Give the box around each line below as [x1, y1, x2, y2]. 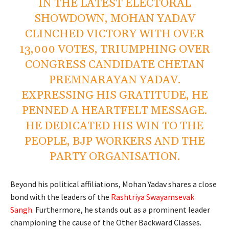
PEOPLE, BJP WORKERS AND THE [24, 134, 205, 149]
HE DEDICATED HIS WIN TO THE [26, 119, 203, 133]
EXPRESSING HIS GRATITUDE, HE [21, 88, 208, 103]
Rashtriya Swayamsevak [111, 191, 194, 202]
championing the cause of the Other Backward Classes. [10, 217, 201, 227]
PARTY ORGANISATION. [49, 149, 180, 164]
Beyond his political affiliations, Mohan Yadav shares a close [10, 178, 217, 189]
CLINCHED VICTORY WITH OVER [25, 27, 204, 41]
